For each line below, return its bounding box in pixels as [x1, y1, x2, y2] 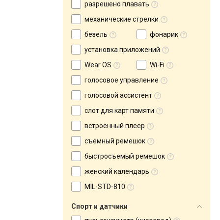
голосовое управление [84, 76, 159, 84]
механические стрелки [84, 15, 159, 23]
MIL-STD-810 [84, 183, 125, 191]
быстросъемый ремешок [84, 152, 165, 160]
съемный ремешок [84, 137, 145, 145]
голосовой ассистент [84, 91, 152, 99]
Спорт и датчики [71, 202, 128, 210]
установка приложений [84, 46, 160, 54]
